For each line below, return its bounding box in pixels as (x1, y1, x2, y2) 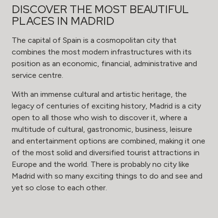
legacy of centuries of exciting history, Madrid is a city (12, 101, 201, 110)
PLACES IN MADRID (12, 14, 114, 28)
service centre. (12, 71, 63, 80)
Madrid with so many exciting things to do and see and (12, 171, 202, 181)
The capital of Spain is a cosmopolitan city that (12, 36, 177, 45)
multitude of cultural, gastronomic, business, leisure (12, 125, 192, 134)
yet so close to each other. (12, 183, 107, 192)
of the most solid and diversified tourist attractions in (12, 148, 200, 157)
